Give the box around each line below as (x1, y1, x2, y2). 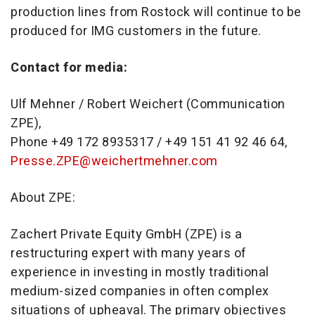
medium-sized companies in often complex (11, 282, 269, 302)
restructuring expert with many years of (11, 244, 247, 264)
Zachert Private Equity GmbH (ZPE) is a (11, 225, 242, 245)
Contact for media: (11, 58, 127, 78)
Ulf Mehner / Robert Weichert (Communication (11, 95, 285, 115)
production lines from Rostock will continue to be (11, 3, 302, 22)
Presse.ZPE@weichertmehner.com (11, 152, 218, 172)
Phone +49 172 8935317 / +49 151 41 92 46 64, (11, 133, 287, 153)
